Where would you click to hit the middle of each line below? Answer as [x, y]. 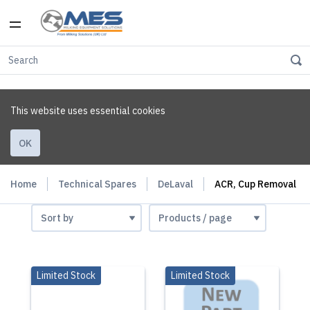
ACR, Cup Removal [255, 184]
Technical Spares [97, 184]
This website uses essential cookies [88, 111]
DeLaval [175, 184]
